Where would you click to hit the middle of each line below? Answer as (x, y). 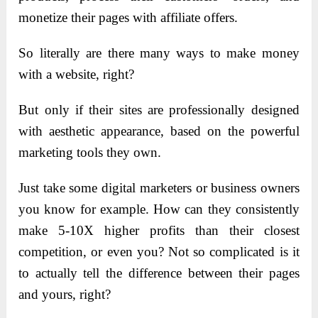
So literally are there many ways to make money (159, 53)
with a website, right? (77, 75)
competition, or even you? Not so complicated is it (159, 252)
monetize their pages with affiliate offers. (128, 18)
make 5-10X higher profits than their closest (159, 231)
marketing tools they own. (90, 153)
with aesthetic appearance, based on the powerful (159, 131)
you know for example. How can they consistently (159, 209)
